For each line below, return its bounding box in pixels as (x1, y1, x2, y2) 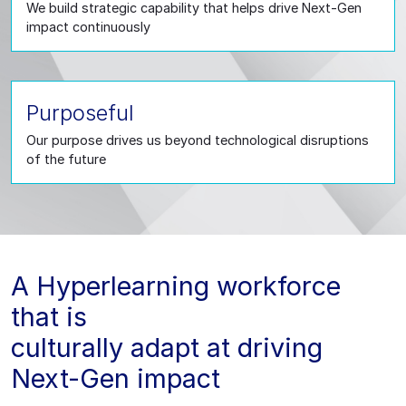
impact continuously (26, 18, 150, 34)
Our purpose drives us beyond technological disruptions (26, 131, 369, 148)
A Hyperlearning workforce (11, 269, 341, 302)
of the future (26, 150, 106, 167)
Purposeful (26, 99, 134, 126)
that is (11, 300, 87, 333)
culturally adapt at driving (11, 331, 323, 363)
